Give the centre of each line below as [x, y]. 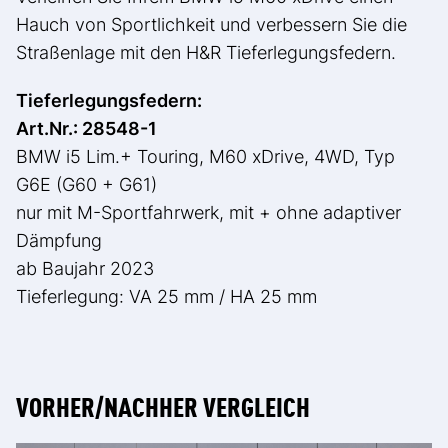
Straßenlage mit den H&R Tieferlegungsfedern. [206, 52]
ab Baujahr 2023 [85, 268]
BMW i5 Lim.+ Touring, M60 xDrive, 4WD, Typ [205, 156]
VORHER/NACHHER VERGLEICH [163, 404]
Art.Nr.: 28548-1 [86, 128]
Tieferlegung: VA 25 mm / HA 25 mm [166, 296]
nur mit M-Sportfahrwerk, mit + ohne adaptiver [208, 212]
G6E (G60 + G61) [86, 184]
